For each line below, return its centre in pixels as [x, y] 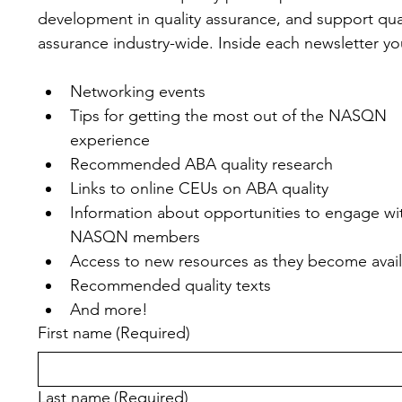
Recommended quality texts [170, 285]
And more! [109, 310]
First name [74, 333]
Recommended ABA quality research [201, 164]
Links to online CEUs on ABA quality [199, 188]
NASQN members [135, 237]
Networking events [137, 92]
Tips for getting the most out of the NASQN [228, 116]
